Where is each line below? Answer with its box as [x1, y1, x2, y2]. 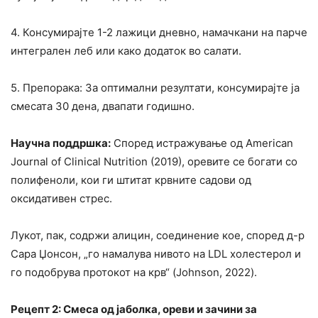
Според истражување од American [111, 136, 293, 150]
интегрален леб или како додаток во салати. [11, 44, 241, 58]
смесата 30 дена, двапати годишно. [11, 99, 194, 114]
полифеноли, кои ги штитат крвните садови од [11, 173, 251, 187]
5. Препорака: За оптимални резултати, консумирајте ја [11, 81, 300, 95]
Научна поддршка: [11, 136, 111, 150]
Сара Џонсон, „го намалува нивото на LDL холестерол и [11, 247, 301, 261]
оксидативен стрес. [11, 192, 112, 206]
